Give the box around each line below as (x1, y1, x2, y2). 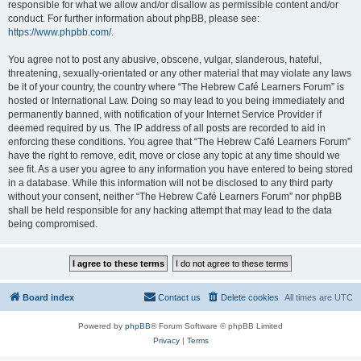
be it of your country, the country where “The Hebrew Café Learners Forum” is (8, 81, 344, 93)
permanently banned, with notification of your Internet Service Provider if (8, 109, 322, 120)
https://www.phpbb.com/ (8, 27, 111, 38)
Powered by (78, 322, 125, 330)
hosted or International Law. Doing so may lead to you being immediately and (8, 95, 345, 106)
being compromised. (8, 218, 98, 230)
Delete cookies (221, 293, 279, 302)
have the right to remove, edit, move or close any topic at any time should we (8, 150, 340, 161)
